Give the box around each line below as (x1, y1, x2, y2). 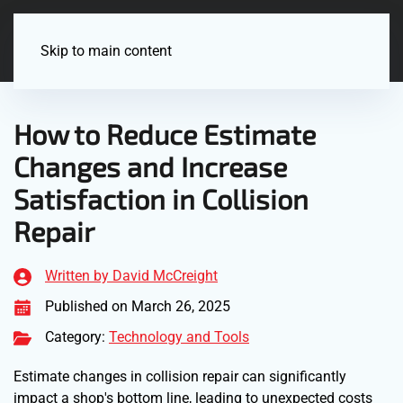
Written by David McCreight (45, 267, 218, 284)
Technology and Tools (109, 328, 249, 345)
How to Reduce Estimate (13, 117, 316, 150)
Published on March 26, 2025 (45, 298, 230, 315)
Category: (45, 328, 109, 345)
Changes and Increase (13, 149, 287, 183)
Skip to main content (40, 42, 172, 59)
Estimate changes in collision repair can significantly (13, 368, 346, 385)
